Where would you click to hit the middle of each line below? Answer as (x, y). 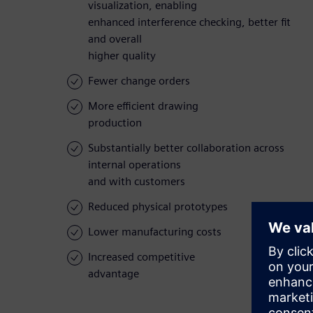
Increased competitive (141, 257)
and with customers (137, 182)
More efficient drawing (143, 106)
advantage (114, 274)
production (115, 123)
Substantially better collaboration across (186, 148)
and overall (115, 39)
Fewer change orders (139, 81)
